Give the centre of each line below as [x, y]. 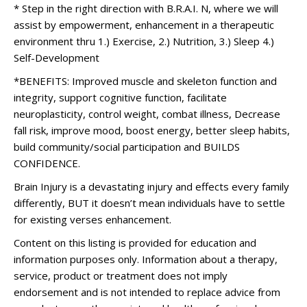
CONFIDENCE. [47, 163]
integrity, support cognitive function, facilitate [120, 97]
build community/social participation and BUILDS [127, 147]
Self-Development [57, 58]
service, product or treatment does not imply [121, 275]
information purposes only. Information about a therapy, [146, 259]
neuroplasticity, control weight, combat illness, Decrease [147, 114]
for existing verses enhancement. [93, 219]
